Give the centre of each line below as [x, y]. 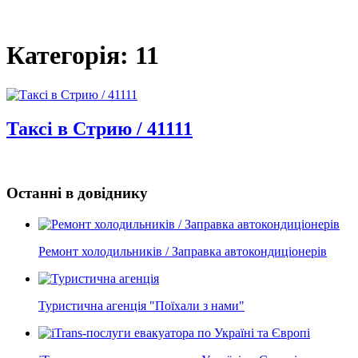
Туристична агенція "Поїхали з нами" [141, 306]
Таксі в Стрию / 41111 [99, 128]
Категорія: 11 [83, 56]
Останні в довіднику [77, 193]
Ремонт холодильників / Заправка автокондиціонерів [183, 252]
